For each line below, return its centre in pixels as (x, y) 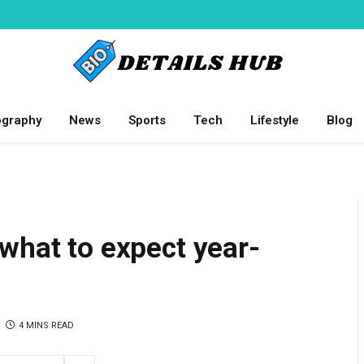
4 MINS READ (46, 325)
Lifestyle (274, 120)
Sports (147, 120)
